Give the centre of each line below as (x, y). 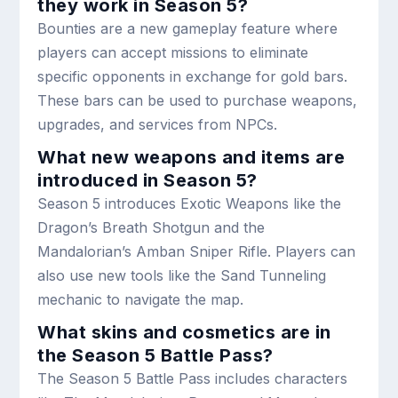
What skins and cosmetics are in (184, 332)
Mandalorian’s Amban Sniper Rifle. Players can (197, 251)
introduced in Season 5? (147, 180)
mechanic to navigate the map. (141, 299)
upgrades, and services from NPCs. (158, 124)
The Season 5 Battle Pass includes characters (193, 378)
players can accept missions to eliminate (173, 52)
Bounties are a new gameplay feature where (188, 28)
